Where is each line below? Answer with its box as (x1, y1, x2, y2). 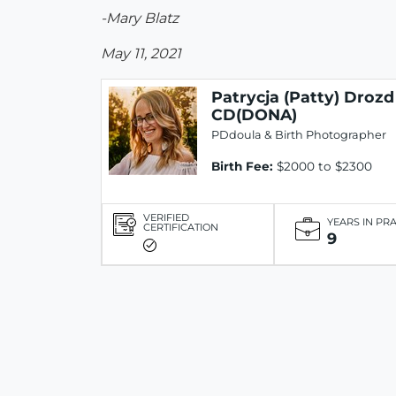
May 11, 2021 (101, 45, 181, 63)
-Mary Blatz (101, 10, 179, 27)
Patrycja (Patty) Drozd (211, 88, 394, 107)
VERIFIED (143, 210, 189, 224)
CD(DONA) (211, 105, 297, 125)
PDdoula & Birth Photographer (211, 128, 386, 142)
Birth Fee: (211, 159, 273, 174)
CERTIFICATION (143, 220, 218, 233)
